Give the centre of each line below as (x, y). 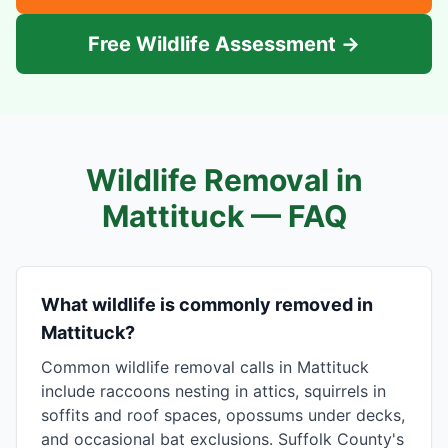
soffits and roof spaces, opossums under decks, (223, 415)
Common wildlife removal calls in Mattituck (205, 367)
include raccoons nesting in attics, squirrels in (213, 391)
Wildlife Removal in (224, 180)
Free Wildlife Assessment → (224, 44)
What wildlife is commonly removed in (207, 304)
